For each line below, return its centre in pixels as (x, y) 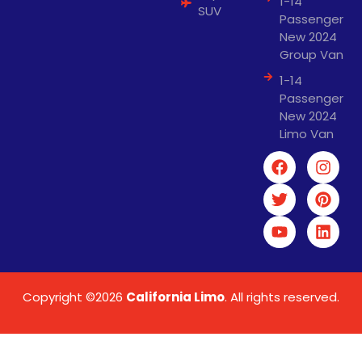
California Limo (175, 297)
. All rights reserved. (282, 297)
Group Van (311, 55)
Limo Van (307, 134)
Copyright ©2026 (74, 297)
